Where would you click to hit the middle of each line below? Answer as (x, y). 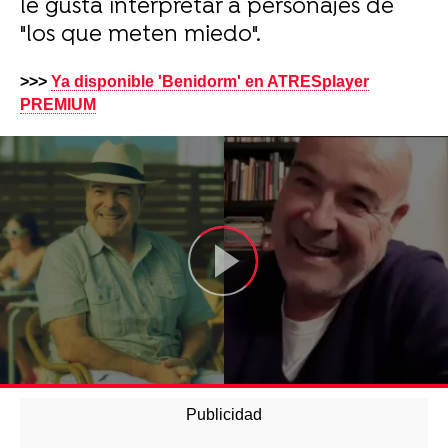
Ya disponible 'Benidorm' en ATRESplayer (210, 81)
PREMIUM (58, 104)
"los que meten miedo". (140, 35)
